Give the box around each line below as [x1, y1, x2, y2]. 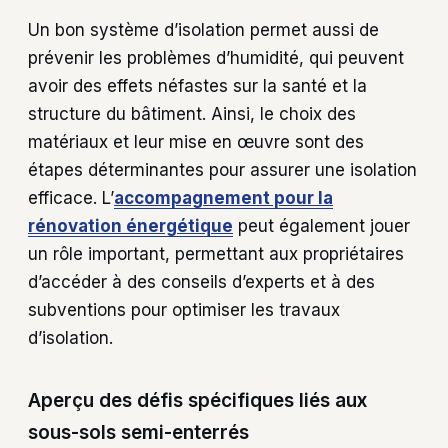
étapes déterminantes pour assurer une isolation [28, 160, 417, 181]
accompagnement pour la [114, 188, 333, 209]
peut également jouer [233, 216, 410, 237]
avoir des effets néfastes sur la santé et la [28, 76, 367, 97]
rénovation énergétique [28, 216, 233, 237]
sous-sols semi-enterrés [28, 420, 249, 444]
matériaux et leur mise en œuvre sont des [28, 132, 364, 153]
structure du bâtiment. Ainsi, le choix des [28, 104, 356, 125]
